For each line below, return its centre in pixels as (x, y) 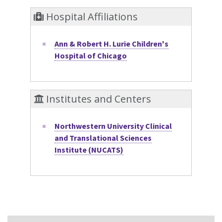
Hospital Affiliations (91, 16)
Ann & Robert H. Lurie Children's (112, 43)
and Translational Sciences (103, 138)
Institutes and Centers (98, 99)
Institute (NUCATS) (89, 150)
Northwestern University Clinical (113, 126)
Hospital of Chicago (91, 55)
